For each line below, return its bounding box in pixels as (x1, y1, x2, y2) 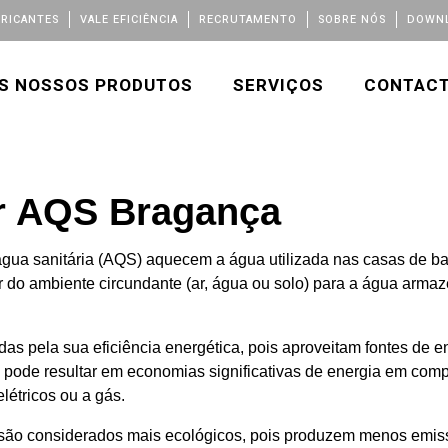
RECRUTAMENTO (199, 11, 297, 28)
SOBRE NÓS (318, 11, 386, 28)
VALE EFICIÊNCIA (80, 11, 178, 28)
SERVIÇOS (233, 73, 324, 98)
